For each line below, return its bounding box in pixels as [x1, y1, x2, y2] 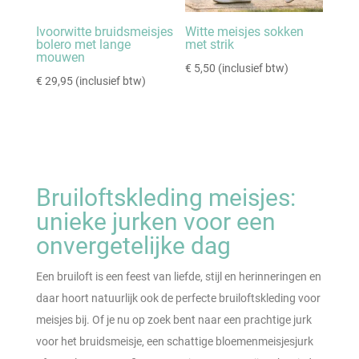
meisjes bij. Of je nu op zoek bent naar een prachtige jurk [35, 313, 312, 326]
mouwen [35, 50, 85, 66]
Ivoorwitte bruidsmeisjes [35, 24, 173, 40]
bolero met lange [35, 37, 131, 53]
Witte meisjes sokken [185, 24, 305, 40]
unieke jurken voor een [35, 207, 276, 236]
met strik [185, 37, 235, 53]
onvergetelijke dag [35, 231, 231, 260]
